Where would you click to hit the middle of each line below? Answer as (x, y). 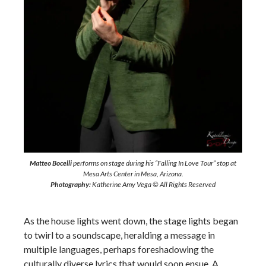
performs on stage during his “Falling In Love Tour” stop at (154, 163)
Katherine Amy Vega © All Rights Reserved (153, 184)
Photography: (71, 184)
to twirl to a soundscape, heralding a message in (119, 235)
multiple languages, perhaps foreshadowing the (119, 249)
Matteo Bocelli (51, 163)
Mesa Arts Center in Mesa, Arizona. (133, 174)
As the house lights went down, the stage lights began (131, 221)
